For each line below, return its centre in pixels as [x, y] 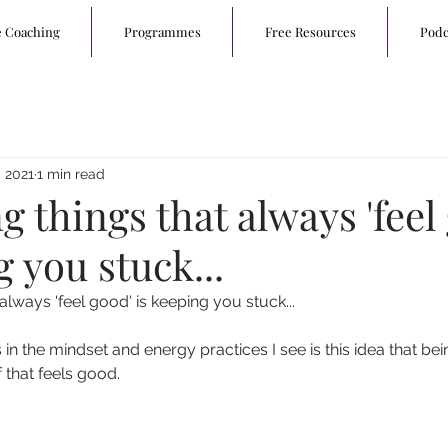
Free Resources [310, 31]
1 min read [71, 173]
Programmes [162, 31]
